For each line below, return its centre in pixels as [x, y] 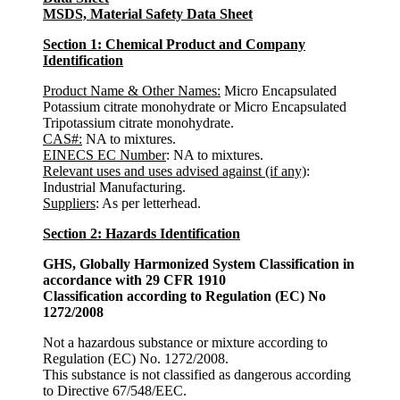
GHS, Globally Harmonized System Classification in [199, 264]
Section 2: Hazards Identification [142, 233]
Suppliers [69, 203]
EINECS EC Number [104, 155]
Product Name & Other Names [130, 91]
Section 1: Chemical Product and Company [174, 44]
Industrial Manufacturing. [114, 187]
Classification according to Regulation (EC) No [184, 296]
